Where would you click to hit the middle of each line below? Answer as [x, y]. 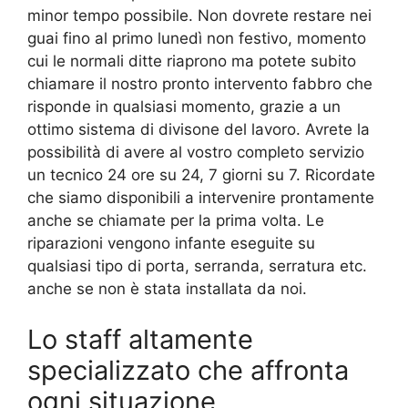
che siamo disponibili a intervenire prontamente [201, 198]
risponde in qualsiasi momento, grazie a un [184, 107]
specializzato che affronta [188, 370]
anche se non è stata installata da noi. [167, 289]
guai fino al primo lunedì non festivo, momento [197, 39]
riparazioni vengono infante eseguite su [171, 244]
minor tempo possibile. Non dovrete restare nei [199, 16]
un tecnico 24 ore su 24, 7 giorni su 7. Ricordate [201, 175]
